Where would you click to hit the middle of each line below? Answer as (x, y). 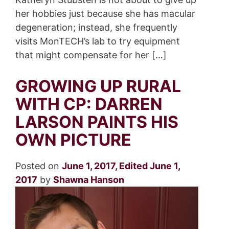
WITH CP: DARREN (89, 104)
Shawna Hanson (89, 180)
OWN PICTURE (73, 140)
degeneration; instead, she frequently (96, 28)
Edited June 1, (150, 166)
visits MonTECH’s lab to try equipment (98, 41)
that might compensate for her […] (91, 55)
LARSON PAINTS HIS (97, 122)
